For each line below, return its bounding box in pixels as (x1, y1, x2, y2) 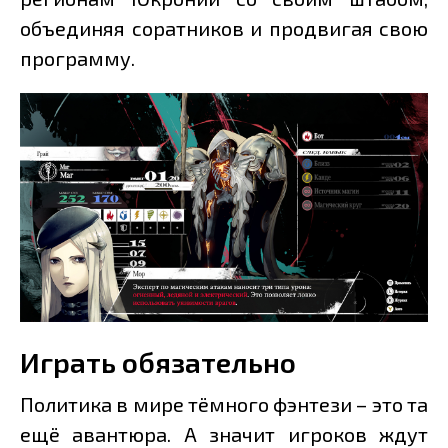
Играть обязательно (20, 345, 296, 380)
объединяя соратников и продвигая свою (20, 15, 428, 40)
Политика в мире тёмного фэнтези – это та (20, 392, 428, 417)
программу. (20, 45, 135, 70)
